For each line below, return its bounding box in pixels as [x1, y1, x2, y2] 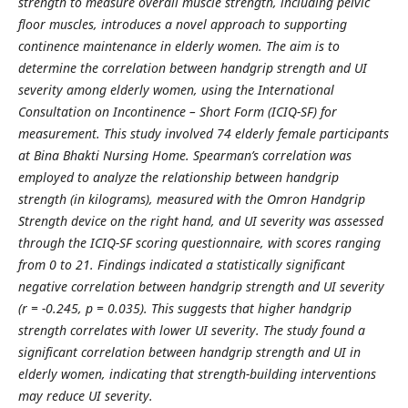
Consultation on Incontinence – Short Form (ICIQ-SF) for [17, 102, 337, 120]
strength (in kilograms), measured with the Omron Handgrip [17, 189, 365, 208]
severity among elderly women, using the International [17, 80, 334, 98]
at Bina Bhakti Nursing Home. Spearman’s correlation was [17, 146, 352, 164]
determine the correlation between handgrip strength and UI [17, 58, 367, 76]
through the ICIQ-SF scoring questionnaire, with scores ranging [17, 233, 381, 251]
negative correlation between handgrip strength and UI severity [17, 277, 384, 295]
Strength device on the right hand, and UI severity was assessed [17, 211, 383, 229]
